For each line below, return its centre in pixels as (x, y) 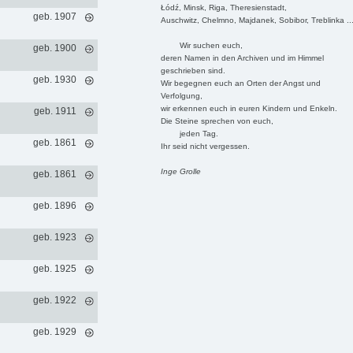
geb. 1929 (54, 331)
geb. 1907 (54, 16)
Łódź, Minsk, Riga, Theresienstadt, (223, 7)
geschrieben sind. (193, 70)
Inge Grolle (180, 171)
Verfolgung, (181, 95)
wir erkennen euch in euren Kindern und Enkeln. (249, 108)
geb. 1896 (54, 205)
